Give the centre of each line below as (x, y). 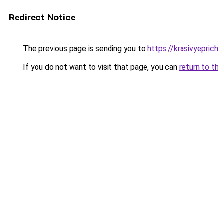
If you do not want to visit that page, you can (100, 67)
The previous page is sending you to (84, 48)
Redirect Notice (42, 17)
